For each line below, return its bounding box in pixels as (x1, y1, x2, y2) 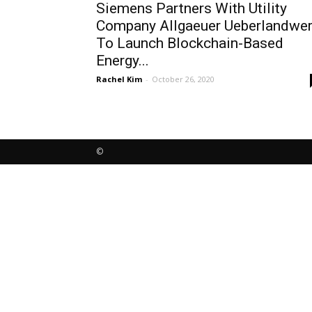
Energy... (96, 52, 149, 69)
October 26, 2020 (152, 74, 214, 84)
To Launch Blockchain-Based (96, 35, 283, 52)
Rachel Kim (96, 74, 142, 84)
